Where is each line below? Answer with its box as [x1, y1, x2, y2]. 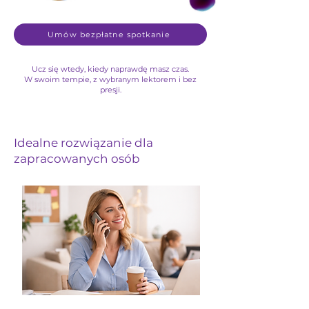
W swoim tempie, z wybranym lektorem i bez [24, 74, 197, 84]
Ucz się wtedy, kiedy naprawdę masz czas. [32, 64, 189, 74]
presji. [99, 85, 121, 94]
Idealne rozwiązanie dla [14, 136, 153, 150]
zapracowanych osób [14, 152, 140, 166]
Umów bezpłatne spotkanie [48, 30, 170, 39]
